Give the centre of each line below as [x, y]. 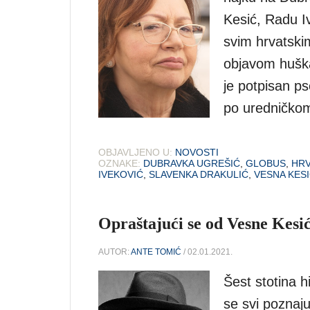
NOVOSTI [197, 152]
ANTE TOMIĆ [156, 252]
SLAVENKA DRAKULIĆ [199, 174]
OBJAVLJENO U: [135, 152]
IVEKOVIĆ [121, 174]
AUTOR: [115, 252]
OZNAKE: [119, 163]
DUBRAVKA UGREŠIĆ [192, 163]
